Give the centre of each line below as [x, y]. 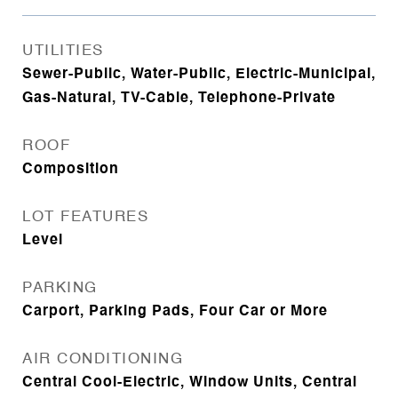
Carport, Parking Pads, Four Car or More [175, 312]
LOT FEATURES [85, 217]
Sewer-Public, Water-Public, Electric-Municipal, [199, 75]
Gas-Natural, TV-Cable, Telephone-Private [179, 99]
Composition [71, 170]
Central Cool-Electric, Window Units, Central [190, 383]
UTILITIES [63, 51]
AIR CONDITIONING [103, 359]
